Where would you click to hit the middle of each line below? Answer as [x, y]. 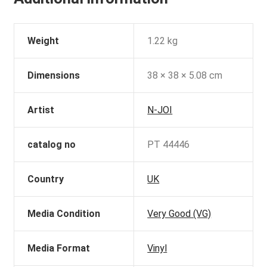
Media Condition [64, 213]
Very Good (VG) [179, 213]
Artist [41, 110]
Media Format [59, 248]
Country [46, 179]
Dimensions [54, 75]
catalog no [52, 144]
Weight [44, 41]
